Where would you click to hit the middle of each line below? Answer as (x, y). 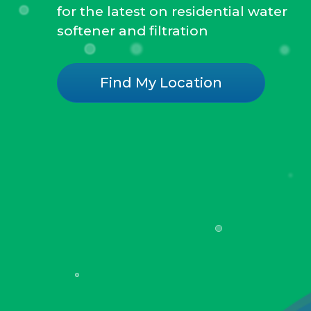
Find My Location (161, 83)
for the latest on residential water (173, 11)
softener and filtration (133, 31)
